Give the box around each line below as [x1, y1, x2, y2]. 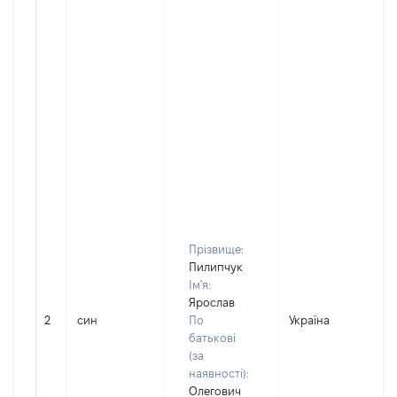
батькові [189, 331, 236, 344]
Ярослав [189, 296, 235, 308]
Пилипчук [189, 261, 243, 273]
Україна [289, 314, 330, 326]
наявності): [189, 367, 249, 379]
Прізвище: [189, 243, 244, 255]
